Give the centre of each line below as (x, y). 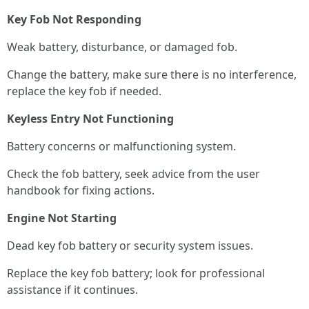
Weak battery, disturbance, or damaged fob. (122, 47)
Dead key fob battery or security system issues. (130, 246)
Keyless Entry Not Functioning (90, 119)
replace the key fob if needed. (84, 91)
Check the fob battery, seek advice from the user (133, 174)
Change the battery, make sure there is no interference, (152, 74)
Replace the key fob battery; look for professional (136, 273)
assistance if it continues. (72, 290)
